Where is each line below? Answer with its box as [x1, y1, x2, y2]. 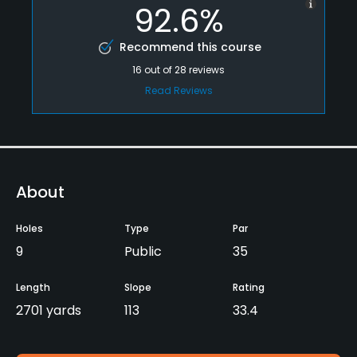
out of [144, 62, 175, 76]
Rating [233, 280, 265, 294]
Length [16, 280, 50, 294]
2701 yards [16, 300, 81, 320]
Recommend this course [119, 38, 261, 55]
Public [124, 241, 162, 261]
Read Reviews [144, 83, 213, 97]
